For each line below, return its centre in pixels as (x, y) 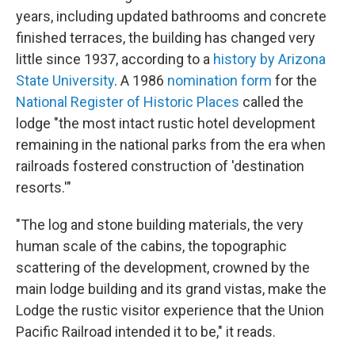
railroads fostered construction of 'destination (160, 166)
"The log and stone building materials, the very (160, 225)
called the (271, 102)
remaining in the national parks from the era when (171, 145)
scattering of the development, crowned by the (163, 267)
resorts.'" (44, 187)
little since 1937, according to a (115, 59)
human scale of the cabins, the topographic (151, 246)
